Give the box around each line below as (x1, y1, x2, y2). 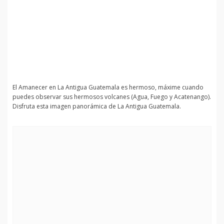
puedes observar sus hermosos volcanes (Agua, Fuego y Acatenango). (12, 92, 211, 101)
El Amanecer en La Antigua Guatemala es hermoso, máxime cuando (12, 83, 203, 91)
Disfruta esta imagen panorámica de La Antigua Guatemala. (12, 102, 181, 110)
